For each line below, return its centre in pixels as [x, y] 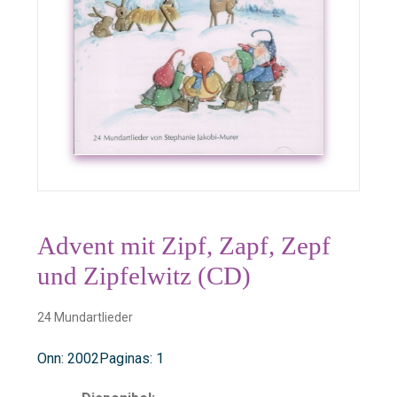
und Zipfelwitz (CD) [144, 275]
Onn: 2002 [68, 358]
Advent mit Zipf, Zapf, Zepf [184, 245]
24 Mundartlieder [85, 317]
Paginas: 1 [132, 358]
